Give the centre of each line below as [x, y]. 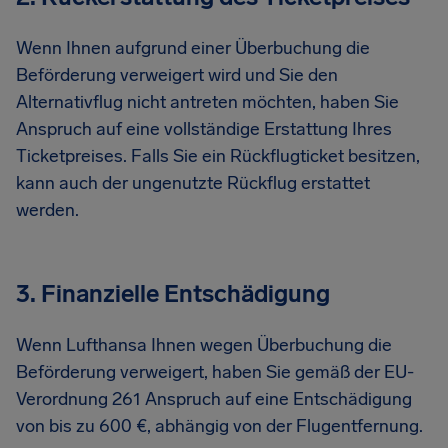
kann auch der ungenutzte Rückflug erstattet [193, 183]
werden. [47, 210]
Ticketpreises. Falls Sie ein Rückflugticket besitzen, [218, 156]
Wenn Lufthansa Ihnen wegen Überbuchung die [204, 345]
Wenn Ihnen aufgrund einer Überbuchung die [193, 48]
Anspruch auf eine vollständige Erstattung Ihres [204, 129]
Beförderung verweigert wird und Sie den [177, 75]
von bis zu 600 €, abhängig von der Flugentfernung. [219, 426]
